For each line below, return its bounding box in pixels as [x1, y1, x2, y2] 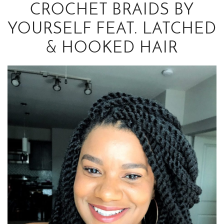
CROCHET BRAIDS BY [30, 2, 194, 19]
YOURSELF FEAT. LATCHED [7, 21, 216, 38]
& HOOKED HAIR [46, 40, 178, 57]
